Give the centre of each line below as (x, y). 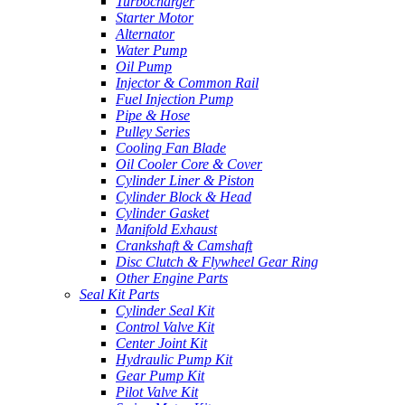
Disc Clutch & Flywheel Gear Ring (217, 261)
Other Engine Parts (172, 278)
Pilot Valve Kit (157, 391)
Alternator (145, 33)
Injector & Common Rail (187, 82)
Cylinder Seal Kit (165, 310)
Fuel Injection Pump (174, 99)
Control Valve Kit (165, 326)
